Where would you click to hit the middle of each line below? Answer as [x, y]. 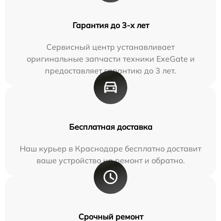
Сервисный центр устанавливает [110, 47]
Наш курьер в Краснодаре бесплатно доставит [110, 148]
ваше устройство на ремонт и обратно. [110, 160]
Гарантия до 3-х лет [110, 25]
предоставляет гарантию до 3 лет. [110, 70]
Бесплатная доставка [110, 127]
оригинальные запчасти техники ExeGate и [110, 58]
